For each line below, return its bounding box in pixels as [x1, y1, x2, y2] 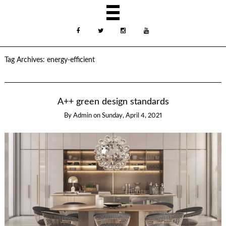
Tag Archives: [4, 56, 47, 64]
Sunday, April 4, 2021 [102, 112, 162, 119]
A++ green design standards [57, 97, 169, 106]
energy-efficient [46, 56, 95, 64]
